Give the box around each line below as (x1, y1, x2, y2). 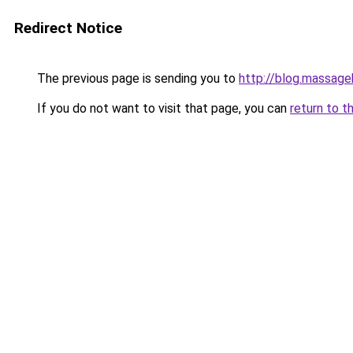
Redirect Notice (14, 19, 122, 37)
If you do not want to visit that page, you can (34, 101, 290, 116)
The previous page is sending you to (34, 71, 239, 86)
